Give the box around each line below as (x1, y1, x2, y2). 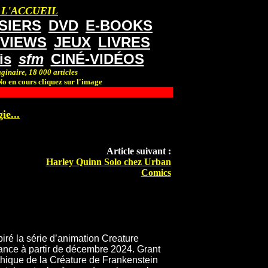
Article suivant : (106, 146, 171, 157)
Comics (141, 167, 171, 178)
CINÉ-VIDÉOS (50, 51, 144, 67)
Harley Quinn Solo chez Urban (45, 157, 171, 167)
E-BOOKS (86, 17, 153, 33)
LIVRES (98, 34, 150, 50)
